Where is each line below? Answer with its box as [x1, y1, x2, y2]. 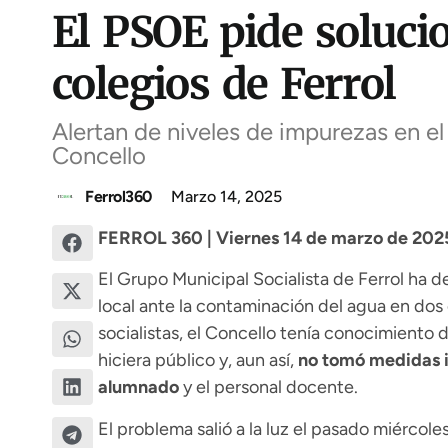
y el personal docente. [178, 376, 358, 399]
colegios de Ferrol [52, 58, 396, 110]
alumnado [97, 376, 179, 399]
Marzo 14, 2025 [170, 186, 282, 206]
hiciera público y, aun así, [97, 349, 294, 372]
